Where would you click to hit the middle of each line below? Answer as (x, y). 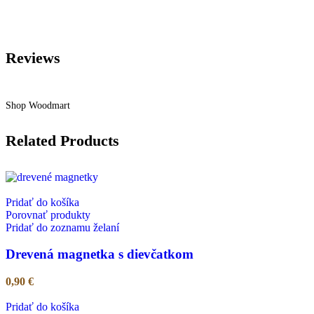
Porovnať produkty (48, 214)
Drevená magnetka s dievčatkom (100, 254)
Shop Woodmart (38, 106)
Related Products (62, 141)
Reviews (33, 57)
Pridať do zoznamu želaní (62, 227)
